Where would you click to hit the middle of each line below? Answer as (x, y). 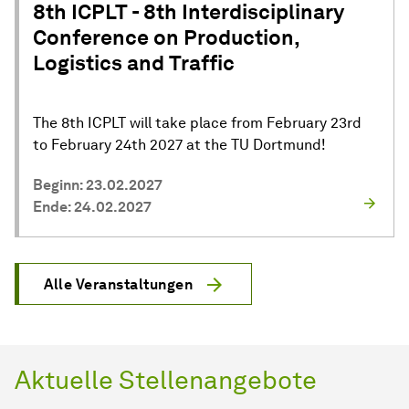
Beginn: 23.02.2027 (98, 184)
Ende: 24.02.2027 (92, 206)
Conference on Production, (166, 37)
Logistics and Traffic (134, 63)
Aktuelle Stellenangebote (166, 379)
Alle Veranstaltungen (118, 284)
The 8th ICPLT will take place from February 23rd (197, 122)
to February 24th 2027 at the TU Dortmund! (179, 144)
